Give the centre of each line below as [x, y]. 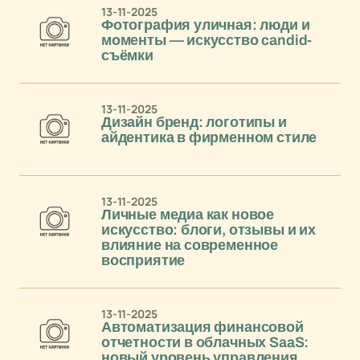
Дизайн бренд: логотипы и [194, 122]
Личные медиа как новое [188, 214]
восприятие [143, 260]
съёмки [127, 55]
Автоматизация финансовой [202, 327]
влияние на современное [190, 245]
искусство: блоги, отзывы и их [209, 229]
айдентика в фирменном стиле [209, 137]
